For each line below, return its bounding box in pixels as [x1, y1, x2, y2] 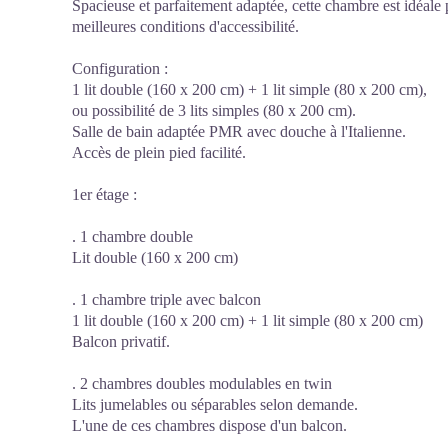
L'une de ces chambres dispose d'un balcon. [72, 417, 347, 434]
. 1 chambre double [72, 228, 193, 245]
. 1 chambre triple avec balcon [72, 291, 261, 308]
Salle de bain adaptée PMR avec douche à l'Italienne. [72, 123, 406, 140]
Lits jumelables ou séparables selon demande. [72, 396, 358, 413]
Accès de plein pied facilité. [72, 144, 246, 161]
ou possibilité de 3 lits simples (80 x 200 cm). [72, 102, 356, 119]
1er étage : [72, 186, 137, 203]
